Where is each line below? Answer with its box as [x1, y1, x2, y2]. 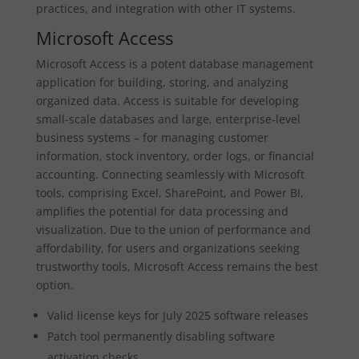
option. [35, 277, 74, 292]
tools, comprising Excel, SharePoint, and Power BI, [35, 185, 304, 200]
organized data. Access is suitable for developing [35, 93, 299, 108]
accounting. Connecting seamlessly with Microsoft [35, 167, 305, 182]
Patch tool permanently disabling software [46, 329, 275, 344]
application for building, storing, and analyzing [35, 75, 288, 90]
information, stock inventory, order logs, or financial [35, 148, 314, 163]
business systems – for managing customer [35, 130, 268, 145]
